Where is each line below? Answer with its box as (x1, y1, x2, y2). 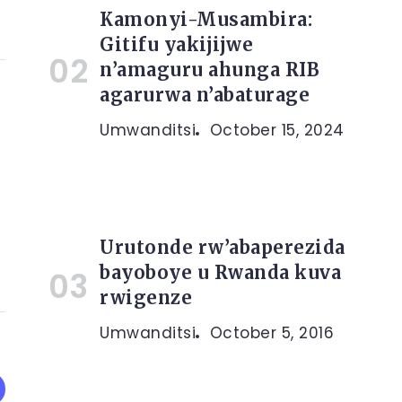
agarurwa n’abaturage (100, 83, 310, 106)
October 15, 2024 (209, 119, 345, 141)
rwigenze (100, 286, 192, 309)
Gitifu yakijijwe (100, 33, 253, 56)
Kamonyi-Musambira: (100, 8, 312, 31)
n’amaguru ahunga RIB (100, 58, 319, 81)
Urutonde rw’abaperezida (100, 236, 345, 258)
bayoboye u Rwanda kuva (100, 261, 341, 284)
